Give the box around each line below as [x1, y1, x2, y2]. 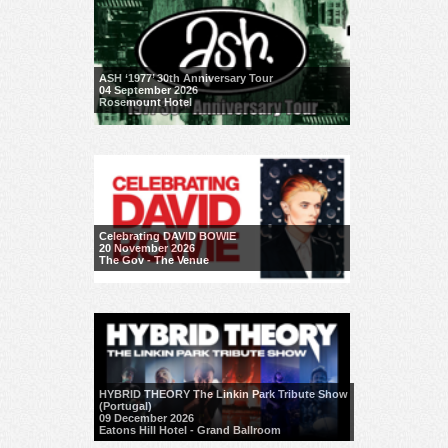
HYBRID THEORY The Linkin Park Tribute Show [98, 388, 348, 401]
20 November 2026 [98, 242, 195, 255]
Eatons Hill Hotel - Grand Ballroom [98, 424, 281, 437]
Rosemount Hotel [98, 96, 192, 109]
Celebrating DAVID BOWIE [98, 230, 236, 243]
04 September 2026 [98, 84, 198, 97]
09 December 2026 [98, 412, 194, 425]
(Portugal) [98, 400, 152, 413]
